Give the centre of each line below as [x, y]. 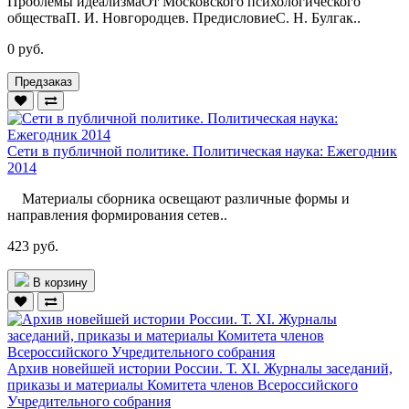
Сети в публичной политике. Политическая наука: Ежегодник [202, 151]
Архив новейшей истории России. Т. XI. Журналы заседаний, [200, 368]
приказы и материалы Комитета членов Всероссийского [183, 384]
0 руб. [26, 48]
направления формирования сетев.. [117, 215]
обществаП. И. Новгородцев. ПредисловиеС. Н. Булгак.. [184, 17]
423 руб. [33, 246]
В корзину [60, 282]
